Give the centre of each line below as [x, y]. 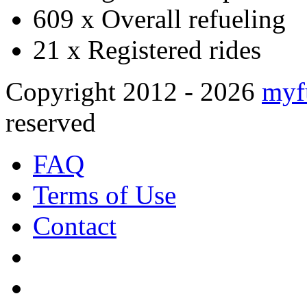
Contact [75, 226]
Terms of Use [105, 195]
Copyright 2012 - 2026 [134, 92]
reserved [51, 123]
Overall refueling [194, 19]
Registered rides [174, 50]
